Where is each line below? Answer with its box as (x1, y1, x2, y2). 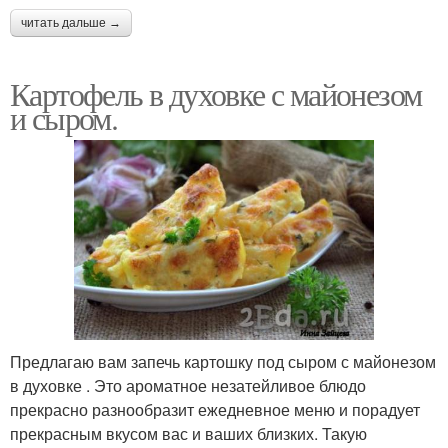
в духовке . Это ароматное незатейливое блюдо (10, 373, 366, 397)
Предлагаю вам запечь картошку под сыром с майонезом (10, 349, 436, 373)
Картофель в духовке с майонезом (10, 72, 422, 116)
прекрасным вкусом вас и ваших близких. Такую (10, 421, 367, 445)
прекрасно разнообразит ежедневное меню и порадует (10, 397, 420, 421)
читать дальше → (21, 16, 121, 31)
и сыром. (10, 96, 118, 140)
